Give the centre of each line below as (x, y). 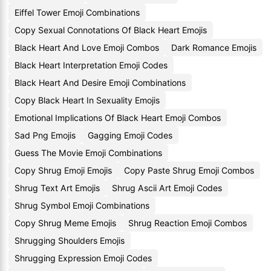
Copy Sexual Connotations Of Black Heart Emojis (111, 30)
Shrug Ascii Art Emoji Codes (167, 188)
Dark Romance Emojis (214, 47)
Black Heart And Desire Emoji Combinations (100, 83)
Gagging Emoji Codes (130, 135)
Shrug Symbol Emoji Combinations (82, 205)
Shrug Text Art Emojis (57, 188)
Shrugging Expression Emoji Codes (83, 258)
